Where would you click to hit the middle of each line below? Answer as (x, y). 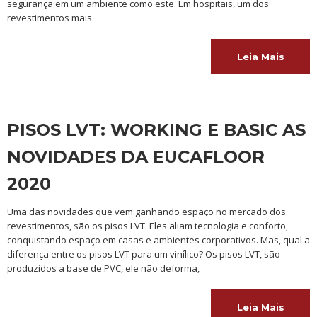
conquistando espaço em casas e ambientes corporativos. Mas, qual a (158, 240)
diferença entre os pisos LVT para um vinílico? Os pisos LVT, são (144, 254)
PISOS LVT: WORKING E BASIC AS (156, 130)
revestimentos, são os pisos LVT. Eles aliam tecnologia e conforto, (148, 226)
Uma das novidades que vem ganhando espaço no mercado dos (146, 212)
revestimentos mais (50, 18)
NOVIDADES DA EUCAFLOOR (136, 157)
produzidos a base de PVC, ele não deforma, (103, 268)
